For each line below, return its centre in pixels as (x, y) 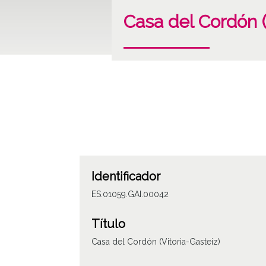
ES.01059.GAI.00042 (130, 194)
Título (109, 224)
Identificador (126, 176)
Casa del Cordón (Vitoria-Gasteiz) (156, 241)
